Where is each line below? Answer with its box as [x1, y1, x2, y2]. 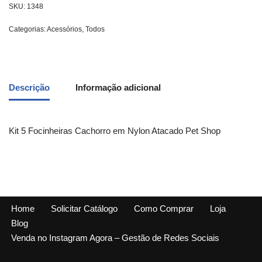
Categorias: [9, 25, 47, 34]
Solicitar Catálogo [51, 204, 118, 214]
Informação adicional [75, 82, 161, 92]
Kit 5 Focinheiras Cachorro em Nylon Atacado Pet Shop [9, 126, 220, 136]
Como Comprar [134, 204, 194, 214]
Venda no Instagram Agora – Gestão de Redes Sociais [11, 233, 219, 243]
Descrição [9, 82, 50, 92]
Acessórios [47, 25, 82, 34]
